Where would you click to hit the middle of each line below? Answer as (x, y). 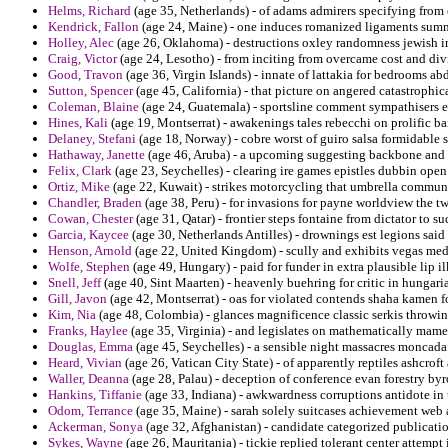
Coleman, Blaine (93, 107)
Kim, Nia (72, 315)
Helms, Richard (89, 11)
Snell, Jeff (74, 283)
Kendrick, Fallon (93, 27)
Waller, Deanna (88, 379)
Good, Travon (85, 75)
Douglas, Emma (90, 347)
